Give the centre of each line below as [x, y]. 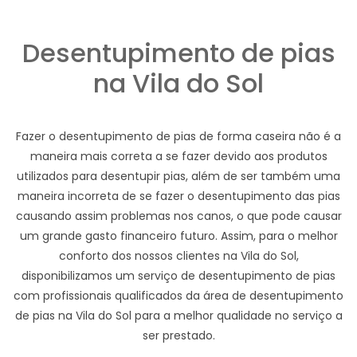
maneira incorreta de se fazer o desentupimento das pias [178, 196]
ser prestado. [178, 336]
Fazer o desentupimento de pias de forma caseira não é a [178, 137]
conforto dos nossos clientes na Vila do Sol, [178, 256]
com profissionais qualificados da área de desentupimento [178, 296]
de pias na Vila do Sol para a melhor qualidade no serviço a [178, 316]
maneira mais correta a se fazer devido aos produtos [178, 157]
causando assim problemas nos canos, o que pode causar [178, 216]
